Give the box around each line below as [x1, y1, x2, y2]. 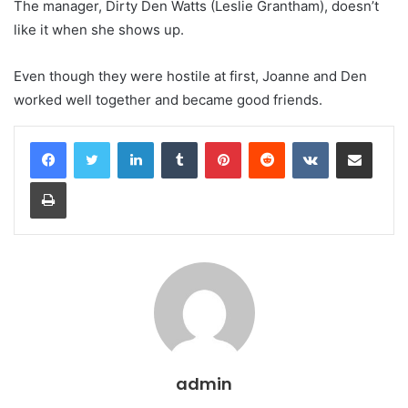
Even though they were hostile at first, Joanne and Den [14, 66, 367, 85]
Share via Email [372, 133, 401, 148]
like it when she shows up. [14, 20, 184, 38]
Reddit [284, 133, 321, 148]
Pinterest [240, 133, 292, 148]
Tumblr [197, 133, 235, 148]
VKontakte [328, 133, 386, 148]
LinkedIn [153, 133, 200, 148]
